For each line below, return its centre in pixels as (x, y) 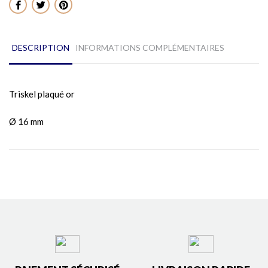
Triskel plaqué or (42, 94)
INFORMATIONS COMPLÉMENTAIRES (150, 47)
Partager (27, 10)
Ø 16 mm (26, 121)
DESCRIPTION (41, 47)
